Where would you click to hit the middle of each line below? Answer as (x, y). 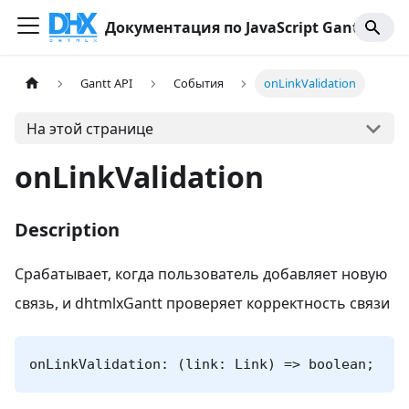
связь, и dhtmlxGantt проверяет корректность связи (202, 303)
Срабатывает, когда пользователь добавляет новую (201, 274)
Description (67, 230)
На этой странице (89, 128)
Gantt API (107, 84)
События (198, 84)
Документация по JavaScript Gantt (236, 27)
